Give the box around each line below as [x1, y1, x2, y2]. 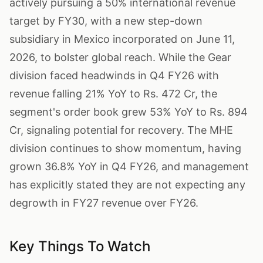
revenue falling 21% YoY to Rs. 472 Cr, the [9, 87, 217, 100]
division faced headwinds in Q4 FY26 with [9, 69, 219, 82]
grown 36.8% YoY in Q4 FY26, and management [9, 160, 249, 173]
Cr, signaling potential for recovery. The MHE [9, 124, 233, 136]
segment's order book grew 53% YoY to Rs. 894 [9, 106, 248, 118]
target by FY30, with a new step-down [9, 15, 203, 27]
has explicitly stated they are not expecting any [9, 178, 245, 191]
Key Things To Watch [9, 238, 150, 255]
